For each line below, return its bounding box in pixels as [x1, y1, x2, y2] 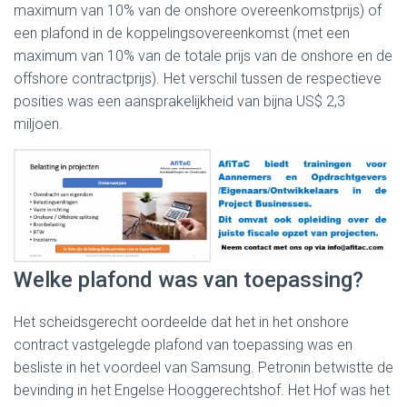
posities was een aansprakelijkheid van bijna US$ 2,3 [14, 93, 345, 110]
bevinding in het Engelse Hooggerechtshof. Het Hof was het [14, 381, 390, 399]
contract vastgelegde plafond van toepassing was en [14, 335, 352, 353]
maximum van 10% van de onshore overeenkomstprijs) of [14, 2, 382, 19]
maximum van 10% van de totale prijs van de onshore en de [14, 47, 392, 65]
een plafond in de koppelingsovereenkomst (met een [14, 25, 350, 42]
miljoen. [14, 115, 63, 133]
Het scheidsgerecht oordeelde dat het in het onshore [14, 313, 349, 331]
